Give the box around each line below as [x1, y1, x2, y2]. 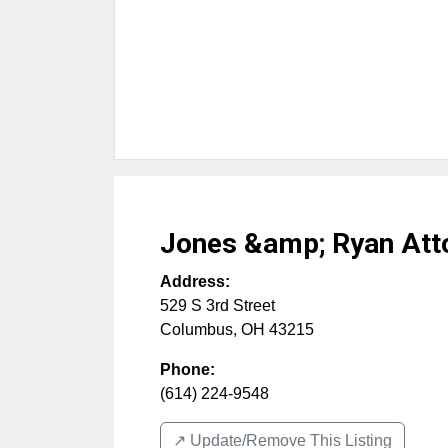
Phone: [160, 360, 215, 378]
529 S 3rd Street [160, 296, 275, 314]
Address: [160, 272, 230, 290]
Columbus [160, 320, 233, 338]
